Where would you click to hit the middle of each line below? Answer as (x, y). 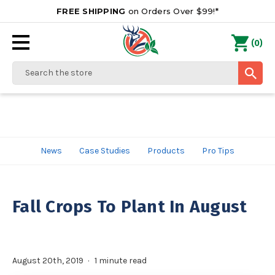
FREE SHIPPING (91, 11)
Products (166, 151)
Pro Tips (218, 151)
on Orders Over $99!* (172, 11)
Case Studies (105, 151)
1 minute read (120, 261)
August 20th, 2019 (48, 261)
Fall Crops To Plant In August (130, 207)
